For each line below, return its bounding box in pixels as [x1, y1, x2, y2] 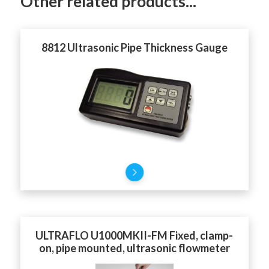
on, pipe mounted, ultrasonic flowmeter [38, 241, 230, 255]
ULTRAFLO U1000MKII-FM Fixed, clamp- [35, 228, 234, 242]
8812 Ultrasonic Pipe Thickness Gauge [41, 41, 228, 55]
